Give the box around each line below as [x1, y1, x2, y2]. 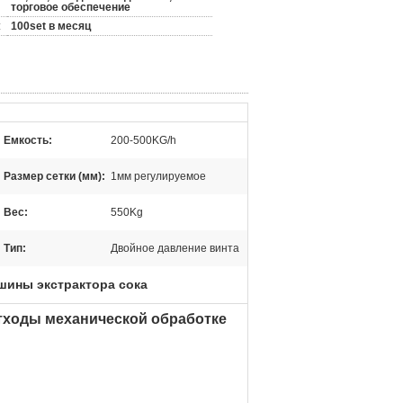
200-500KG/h [111, 134, 176, 147]
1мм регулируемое [111, 170, 206, 183]
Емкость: [4, 134, 52, 147]
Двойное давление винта [111, 242, 239, 255]
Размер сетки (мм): [4, 170, 105, 183]
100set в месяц [11, 20, 91, 32]
